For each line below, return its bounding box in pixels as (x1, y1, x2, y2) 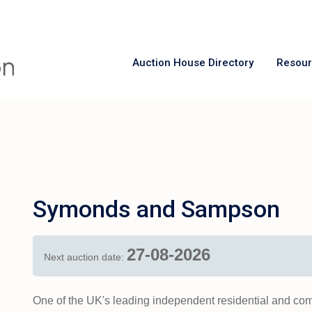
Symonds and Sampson (33, 195, 280, 223)
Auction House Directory (132, 56, 253, 69)
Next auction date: (44, 251, 127, 263)
